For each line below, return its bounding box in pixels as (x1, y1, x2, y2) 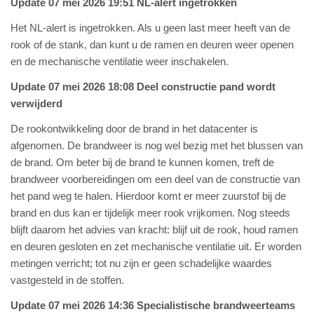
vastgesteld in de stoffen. (11, 274, 124, 286)
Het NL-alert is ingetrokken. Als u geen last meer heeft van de (11, 22, 290, 34)
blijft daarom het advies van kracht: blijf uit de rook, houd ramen (11, 224, 298, 235)
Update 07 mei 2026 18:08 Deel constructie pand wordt (11, 81, 275, 93)
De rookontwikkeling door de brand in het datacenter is (11, 123, 258, 135)
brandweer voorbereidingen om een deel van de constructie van (11, 173, 300, 185)
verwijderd (11, 97, 62, 109)
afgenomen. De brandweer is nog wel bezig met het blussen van (11, 139, 303, 151)
